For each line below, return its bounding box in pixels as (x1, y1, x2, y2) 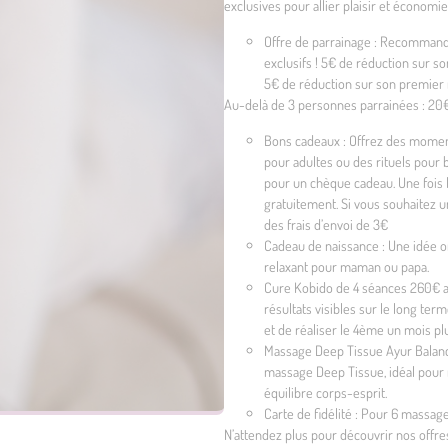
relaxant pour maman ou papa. (264, 257, 429, 276)
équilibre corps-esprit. (264, 383, 387, 402)
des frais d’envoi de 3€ (264, 215, 388, 234)
